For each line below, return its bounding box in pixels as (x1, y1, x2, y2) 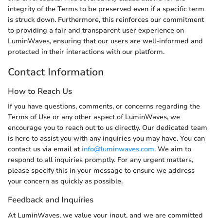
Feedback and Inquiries (8, 194, 93, 206)
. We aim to (154, 145, 191, 154)
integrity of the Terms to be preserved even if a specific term (8, 4, 204, 14)
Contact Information (8, 65, 104, 79)
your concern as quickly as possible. (8, 177, 123, 186)
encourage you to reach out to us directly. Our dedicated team (8, 123, 207, 133)
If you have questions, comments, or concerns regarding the (8, 102, 200, 111)
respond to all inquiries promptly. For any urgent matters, (8, 155, 193, 165)
